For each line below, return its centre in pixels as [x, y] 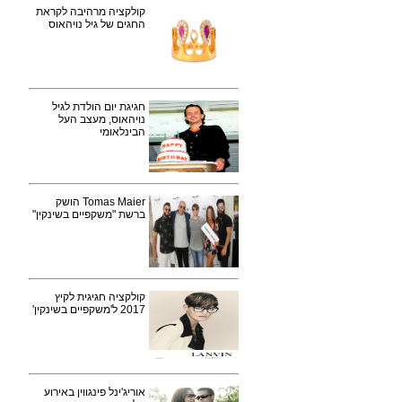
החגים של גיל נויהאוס [97, 24]
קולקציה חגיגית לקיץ [100, 297]
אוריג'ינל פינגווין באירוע [95, 392]
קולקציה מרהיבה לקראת [91, 12]
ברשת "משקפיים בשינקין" [89, 214]
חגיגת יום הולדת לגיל [99, 107]
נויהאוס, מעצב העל [102, 119]
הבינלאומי [122, 132]
